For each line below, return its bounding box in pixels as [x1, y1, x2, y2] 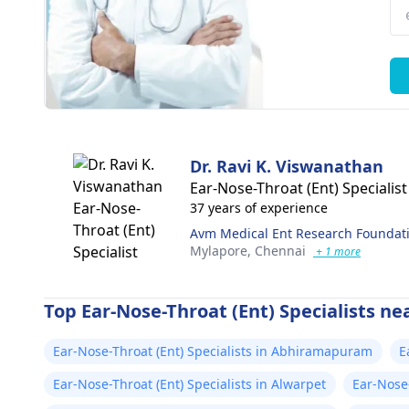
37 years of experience [190, 199, 328, 216]
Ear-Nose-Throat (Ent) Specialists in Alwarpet [53, 375, 327, 393]
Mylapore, [190, 242, 255, 259]
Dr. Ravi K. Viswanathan [190, 155, 383, 177]
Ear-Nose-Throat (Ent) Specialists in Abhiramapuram [53, 342, 373, 360]
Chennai [255, 242, 306, 259]
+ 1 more [313, 244, 361, 259]
